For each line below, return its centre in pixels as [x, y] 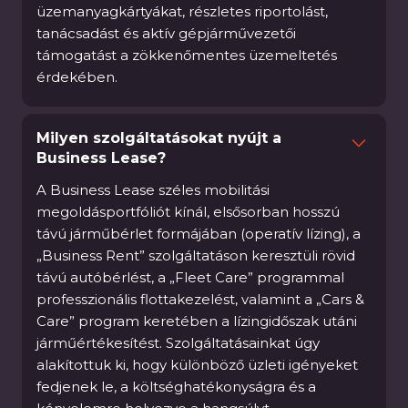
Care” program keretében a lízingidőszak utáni [197, 321]
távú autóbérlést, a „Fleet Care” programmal [190, 277]
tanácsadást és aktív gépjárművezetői [166, 33]
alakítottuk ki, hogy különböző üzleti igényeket [197, 365]
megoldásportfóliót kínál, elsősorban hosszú [188, 212]
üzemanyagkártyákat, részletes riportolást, [182, 11]
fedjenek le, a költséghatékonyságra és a [176, 387]
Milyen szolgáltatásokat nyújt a [159, 138]
